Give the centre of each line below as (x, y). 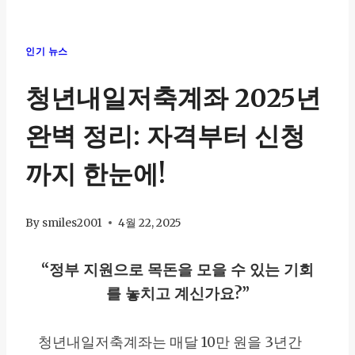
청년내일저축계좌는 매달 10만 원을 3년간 (170, 342)
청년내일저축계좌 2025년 (173, 99)
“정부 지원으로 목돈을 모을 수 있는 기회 (177, 269)
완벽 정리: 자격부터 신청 (165, 137)
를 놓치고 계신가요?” (177, 293)
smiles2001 (73, 223)
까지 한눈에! (95, 175)
